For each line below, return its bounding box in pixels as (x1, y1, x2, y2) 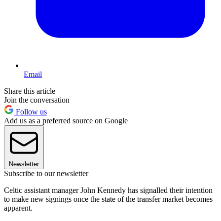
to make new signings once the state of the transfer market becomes (4, 194, 213, 203)
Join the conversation (4, 95, 70, 104)
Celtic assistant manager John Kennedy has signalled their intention (4, 185, 213, 194)
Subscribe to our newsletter (4, 169, 88, 178)
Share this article (4, 86, 55, 95)
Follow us (14, 107, 47, 116)
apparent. (4, 203, 33, 212)
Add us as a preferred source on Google (4, 116, 128, 125)
